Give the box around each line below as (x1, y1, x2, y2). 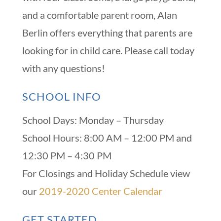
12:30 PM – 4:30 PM (22, 149, 111, 162)
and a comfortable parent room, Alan (22, 9, 177, 21)
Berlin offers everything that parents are (22, 27, 192, 39)
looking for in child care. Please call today (22, 44, 194, 57)
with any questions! (22, 62, 105, 74)
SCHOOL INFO (22, 90, 101, 104)
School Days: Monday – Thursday (22, 114, 164, 126)
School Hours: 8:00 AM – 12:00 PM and (22, 132, 192, 144)
